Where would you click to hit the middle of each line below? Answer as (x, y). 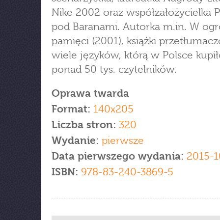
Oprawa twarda (90, 93)
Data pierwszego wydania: (119, 156)
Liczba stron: (84, 125)
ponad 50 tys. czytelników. (114, 69)
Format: (71, 109)
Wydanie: (77, 140)
